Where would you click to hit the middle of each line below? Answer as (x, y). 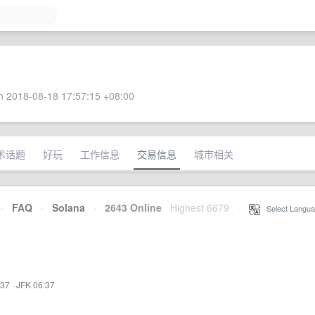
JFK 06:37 (36, 284)
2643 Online (129, 207)
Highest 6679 (200, 207)
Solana (69, 207)
